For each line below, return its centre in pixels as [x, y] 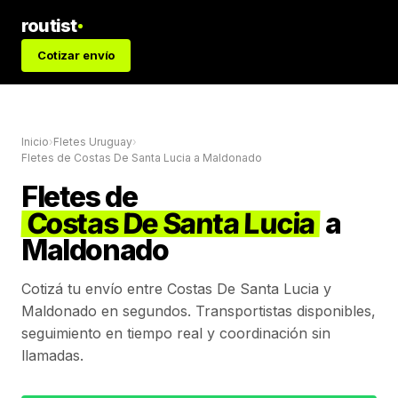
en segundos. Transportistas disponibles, [236, 311]
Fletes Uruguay [93, 142]
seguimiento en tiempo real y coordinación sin [176, 333]
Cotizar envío [76, 55]
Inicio [35, 142]
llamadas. [52, 355]
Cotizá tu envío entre [94, 289]
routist [49, 26]
